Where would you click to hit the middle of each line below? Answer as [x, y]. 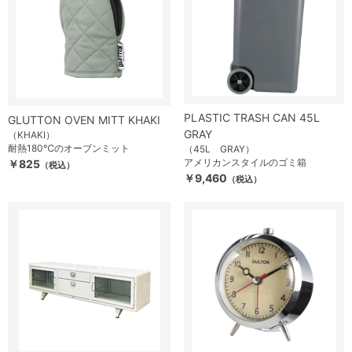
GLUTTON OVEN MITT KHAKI [84, 120]
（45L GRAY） [219, 149]
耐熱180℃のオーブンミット [69, 148]
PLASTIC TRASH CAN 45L [252, 117]
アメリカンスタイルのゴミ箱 [245, 162]
